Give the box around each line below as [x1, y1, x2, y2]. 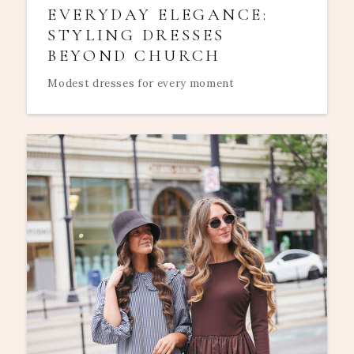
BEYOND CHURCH [47, 45, 221, 66]
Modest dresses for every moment [47, 77, 235, 91]
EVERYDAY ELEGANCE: [47, 4, 269, 24]
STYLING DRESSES [47, 24, 225, 45]
